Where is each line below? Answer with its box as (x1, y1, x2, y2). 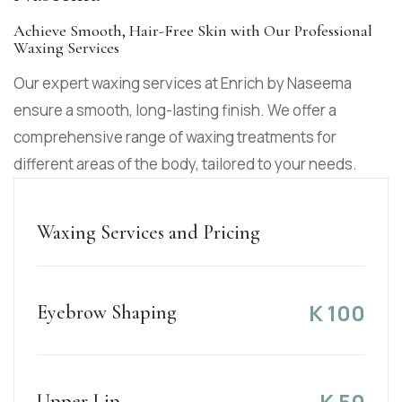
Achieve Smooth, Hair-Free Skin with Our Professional (13, 20, 372, 40)
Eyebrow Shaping (37, 301, 177, 325)
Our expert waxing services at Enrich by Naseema (13, 72, 352, 93)
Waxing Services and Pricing (37, 220, 260, 244)
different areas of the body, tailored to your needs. (13, 153, 357, 174)
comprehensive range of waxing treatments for (13, 126, 336, 147)
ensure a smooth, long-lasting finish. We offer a (13, 99, 336, 120)
